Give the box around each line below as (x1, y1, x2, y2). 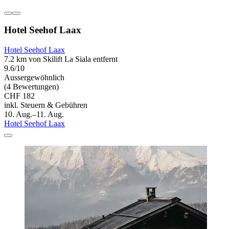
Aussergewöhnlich (4, 73, 64, 82)
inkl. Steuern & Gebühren (4, 101, 87, 110)
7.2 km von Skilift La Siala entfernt (4, 55, 118, 64)
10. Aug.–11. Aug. (4, 110, 64, 119)
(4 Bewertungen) (4, 82, 59, 91)
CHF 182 (4, 91, 35, 101)
